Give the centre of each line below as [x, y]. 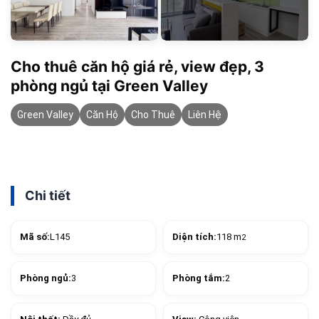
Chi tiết [48, 196]
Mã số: [35, 237]
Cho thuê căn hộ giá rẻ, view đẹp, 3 [137, 67]
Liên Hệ [205, 115]
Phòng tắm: [199, 278]
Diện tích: [194, 237]
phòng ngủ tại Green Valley [109, 86]
